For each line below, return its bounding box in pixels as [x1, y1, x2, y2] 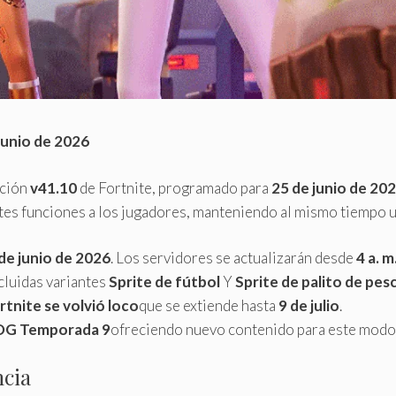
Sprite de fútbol [109, 272, 220, 292]
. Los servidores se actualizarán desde [110, 248, 356, 268]
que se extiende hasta [139, 296, 278, 316]
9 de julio [278, 296, 339, 316]
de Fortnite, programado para [77, 178, 271, 197]
